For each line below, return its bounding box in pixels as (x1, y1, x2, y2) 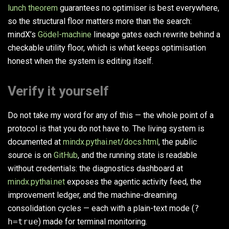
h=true (8, 217, 38, 227)
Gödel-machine (38, 30, 91, 40)
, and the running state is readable (78, 150, 197, 161)
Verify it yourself (8, 83, 109, 99)
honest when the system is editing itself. (8, 56, 153, 66)
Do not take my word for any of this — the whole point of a (8, 110, 214, 121)
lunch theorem (8, 3, 58, 13)
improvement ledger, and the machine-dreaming (8, 190, 177, 200)
